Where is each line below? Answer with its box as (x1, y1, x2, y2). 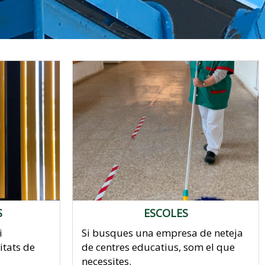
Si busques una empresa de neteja (82, 225, 243, 240)
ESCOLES (143, 205, 188, 220)
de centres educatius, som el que (82, 240, 235, 254)
